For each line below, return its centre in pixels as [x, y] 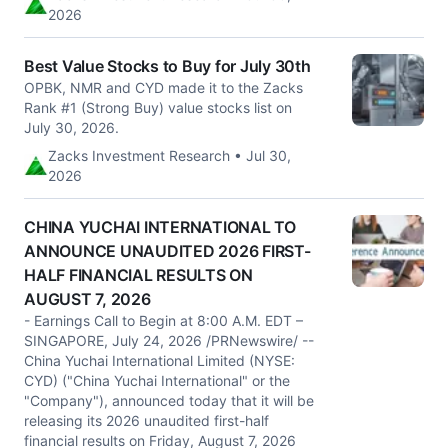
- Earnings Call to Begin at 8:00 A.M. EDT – [163, 320]
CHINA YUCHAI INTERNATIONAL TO [160, 227]
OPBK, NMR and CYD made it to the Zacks [163, 87]
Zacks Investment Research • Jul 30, [169, 155]
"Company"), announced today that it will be [169, 400]
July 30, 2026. [71, 127]
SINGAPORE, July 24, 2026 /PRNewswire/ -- [169, 340]
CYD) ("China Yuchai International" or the [157, 380]
